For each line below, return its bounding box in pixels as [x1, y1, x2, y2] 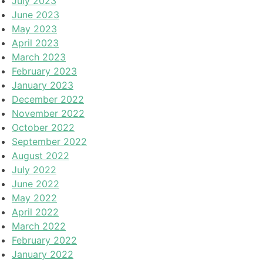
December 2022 [12, 93, 84, 105]
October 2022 [12, 121, 75, 133]
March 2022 [12, 220, 66, 232]
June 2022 [12, 177, 59, 190]
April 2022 [12, 205, 59, 218]
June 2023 [12, 8, 59, 21]
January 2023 [12, 79, 73, 91]
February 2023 [12, 65, 77, 77]
